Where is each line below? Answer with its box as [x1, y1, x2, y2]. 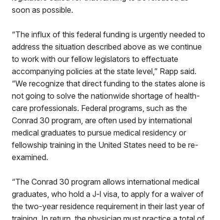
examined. [12, 152, 50, 162]
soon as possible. [12, 5, 73, 15]
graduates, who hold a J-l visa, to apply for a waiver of [12, 189, 204, 199]
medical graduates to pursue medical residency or [12, 128, 186, 137]
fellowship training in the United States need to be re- [12, 140, 198, 150]
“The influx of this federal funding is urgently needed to [12, 29, 205, 39]
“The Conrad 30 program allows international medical [12, 177, 199, 187]
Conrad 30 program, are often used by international [12, 115, 192, 125]
